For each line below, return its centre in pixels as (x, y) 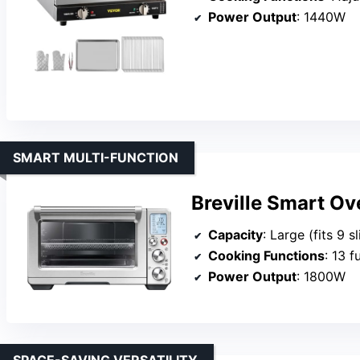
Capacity (235, 235)
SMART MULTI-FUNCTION (96, 157)
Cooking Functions (266, 256)
